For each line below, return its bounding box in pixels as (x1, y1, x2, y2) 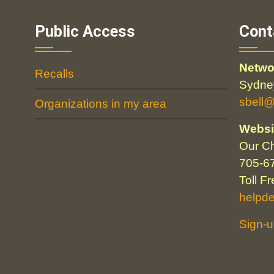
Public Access (34, 22, 135, 40)
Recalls (34, 67, 74, 80)
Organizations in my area (34, 97, 166, 110)
